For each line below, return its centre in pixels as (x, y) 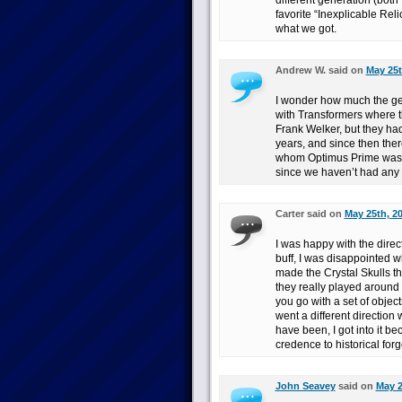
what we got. (306, 29)
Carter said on (310, 214)
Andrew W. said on (320, 70)
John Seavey (305, 386)
